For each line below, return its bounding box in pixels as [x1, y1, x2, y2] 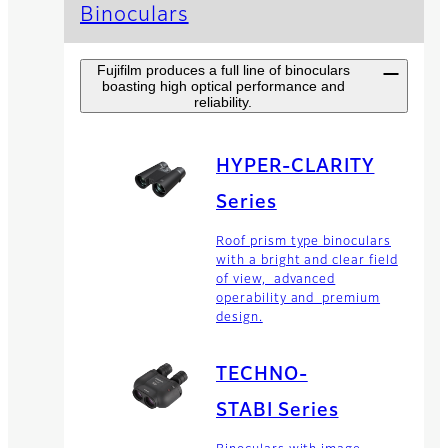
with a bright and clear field [216, 255, 398, 268]
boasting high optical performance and [101, 77, 345, 94]
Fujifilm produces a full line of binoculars [96, 61, 350, 78]
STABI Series [216, 401, 339, 420]
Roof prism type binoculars [216, 236, 391, 249]
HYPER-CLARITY [216, 158, 375, 177]
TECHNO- [216, 365, 308, 384]
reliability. [194, 93, 252, 110]
